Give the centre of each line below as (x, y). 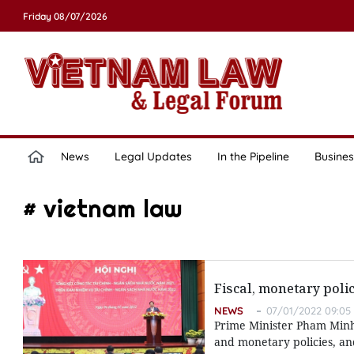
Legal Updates (153, 156)
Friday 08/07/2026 (65, 16)
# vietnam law (102, 208)
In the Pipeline (253, 156)
